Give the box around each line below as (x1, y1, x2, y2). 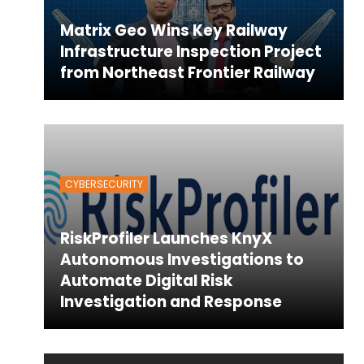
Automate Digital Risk (59, 270, 232, 292)
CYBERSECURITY (64, 176, 143, 191)
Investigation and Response (59, 291, 282, 314)
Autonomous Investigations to (59, 249, 304, 271)
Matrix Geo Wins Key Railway (59, 19, 288, 41)
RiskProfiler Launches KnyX (59, 227, 272, 250)
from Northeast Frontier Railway (59, 61, 315, 84)
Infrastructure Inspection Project (59, 40, 322, 63)
